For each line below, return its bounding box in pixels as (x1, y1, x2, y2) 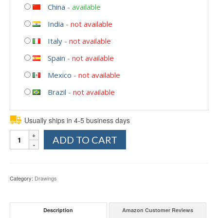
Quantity (10, 129, 38, 140)
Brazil (48, 87, 66, 97)
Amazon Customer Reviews (122, 206, 193, 214)
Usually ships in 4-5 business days (24, 115, 130, 125)
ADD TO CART (53, 133, 117, 145)
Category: (10, 174, 35, 182)
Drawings (35, 174, 57, 182)
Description (43, 206, 73, 214)
